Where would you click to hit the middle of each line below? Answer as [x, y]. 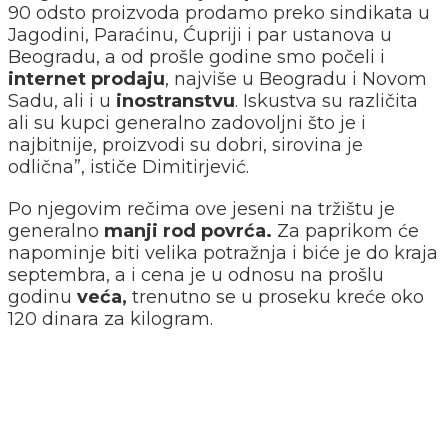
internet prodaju [86, 78]
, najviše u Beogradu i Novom [296, 78]
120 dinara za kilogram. [110, 318]
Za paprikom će [345, 230]
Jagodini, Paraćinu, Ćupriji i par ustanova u [200, 34]
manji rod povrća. [188, 230]
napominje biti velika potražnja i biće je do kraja [223, 252]
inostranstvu [175, 100]
